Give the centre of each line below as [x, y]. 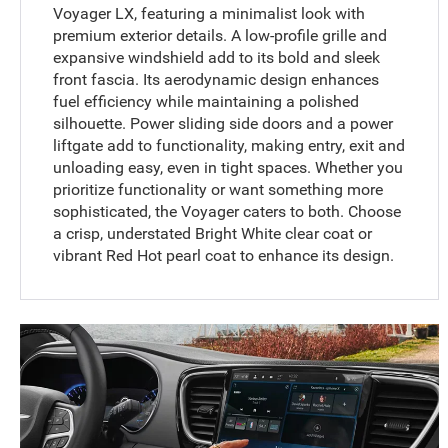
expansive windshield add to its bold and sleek [217, 57]
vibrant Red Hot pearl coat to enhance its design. [224, 255]
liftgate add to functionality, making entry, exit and [229, 145]
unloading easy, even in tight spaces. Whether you [228, 167]
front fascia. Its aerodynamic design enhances [216, 79]
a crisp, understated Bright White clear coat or [213, 233]
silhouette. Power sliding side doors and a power [223, 123]
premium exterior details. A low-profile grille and [220, 35]
